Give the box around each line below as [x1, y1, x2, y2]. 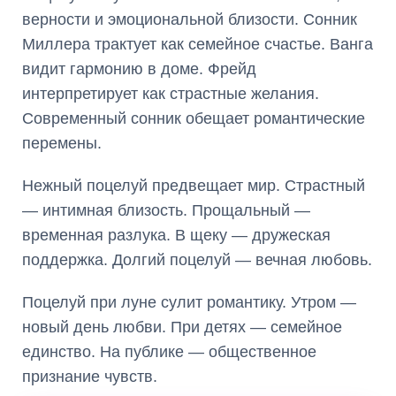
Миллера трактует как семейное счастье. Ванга [22, 35, 373, 53]
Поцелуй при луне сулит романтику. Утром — [22, 293, 356, 311]
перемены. [22, 134, 102, 152]
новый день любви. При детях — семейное [22, 318, 342, 336]
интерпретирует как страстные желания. [22, 85, 319, 103]
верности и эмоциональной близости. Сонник [22, 11, 357, 28]
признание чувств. [22, 368, 157, 385]
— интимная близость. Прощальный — [22, 202, 310, 219]
